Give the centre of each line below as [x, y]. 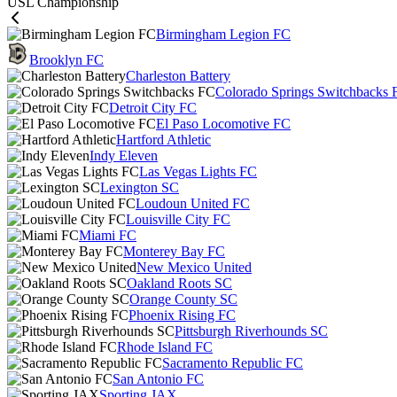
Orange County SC [183, 299]
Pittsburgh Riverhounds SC [251, 331]
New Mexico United [194, 267]
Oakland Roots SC [179, 283]
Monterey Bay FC [174, 251]
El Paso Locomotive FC [223, 124]
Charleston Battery [178, 76]
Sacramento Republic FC [233, 363]
